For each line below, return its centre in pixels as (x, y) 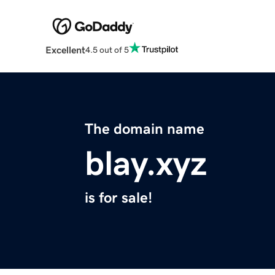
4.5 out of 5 (107, 49)
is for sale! (118, 198)
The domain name (145, 129)
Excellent (65, 50)
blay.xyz (146, 164)
